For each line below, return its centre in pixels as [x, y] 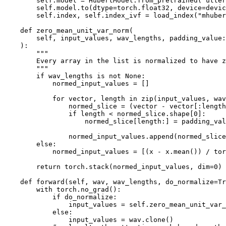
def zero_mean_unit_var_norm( [69, 30]
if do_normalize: [61, 197]
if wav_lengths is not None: [75, 76]
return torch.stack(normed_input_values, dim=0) [113, 166]
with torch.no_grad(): [63, 189]
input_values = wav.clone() [89, 219]
